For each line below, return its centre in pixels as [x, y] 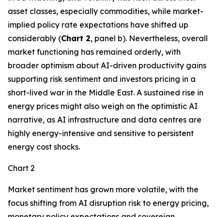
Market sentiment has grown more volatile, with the [103, 189]
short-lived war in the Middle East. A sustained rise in [106, 93]
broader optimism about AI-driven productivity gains [107, 65]
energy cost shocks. [44, 147]
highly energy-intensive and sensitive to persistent [101, 133]
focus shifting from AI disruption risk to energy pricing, [108, 203]
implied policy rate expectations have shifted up [98, 25]
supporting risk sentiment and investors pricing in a [102, 79]
